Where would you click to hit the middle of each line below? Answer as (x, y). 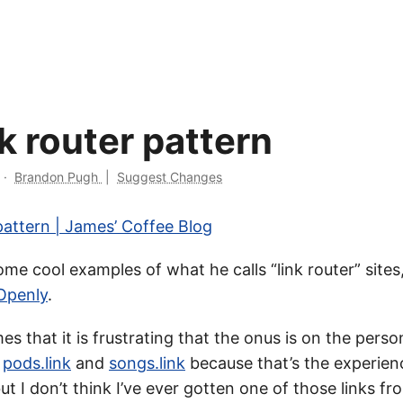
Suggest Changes (170, 177)
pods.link (37, 363)
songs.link (147, 363)
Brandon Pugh (58, 177)
